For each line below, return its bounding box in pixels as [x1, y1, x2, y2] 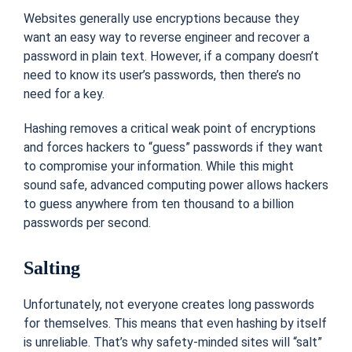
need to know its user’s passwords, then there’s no [24, 67, 301, 82]
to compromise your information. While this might [24, 158, 294, 174]
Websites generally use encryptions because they [24, 10, 299, 26]
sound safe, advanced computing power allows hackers [24, 177, 328, 192]
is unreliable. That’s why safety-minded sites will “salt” [24, 334, 322, 350]
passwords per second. [24, 214, 151, 230]
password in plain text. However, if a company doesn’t [24, 48, 319, 64]
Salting [24, 257, 80, 278]
